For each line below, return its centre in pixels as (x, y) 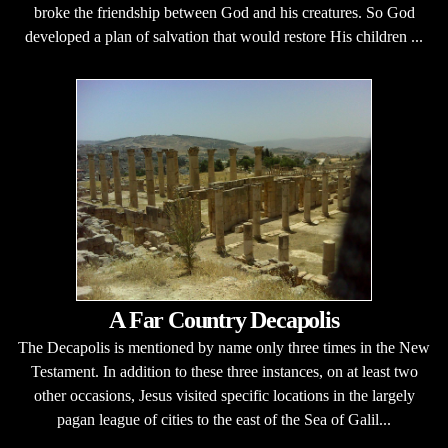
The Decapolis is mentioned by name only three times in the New (224, 347)
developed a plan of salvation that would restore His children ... (224, 36)
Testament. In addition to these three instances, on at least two (224, 371)
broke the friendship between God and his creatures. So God (224, 12)
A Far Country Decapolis (224, 320)
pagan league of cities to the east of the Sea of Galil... (224, 419)
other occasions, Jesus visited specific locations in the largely (224, 395)
